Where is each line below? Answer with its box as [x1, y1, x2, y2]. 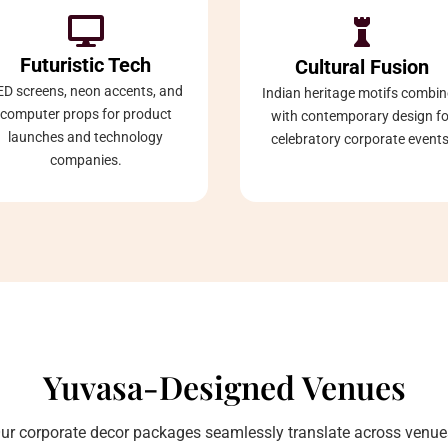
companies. [49, 151, 122, 168]
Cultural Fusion [295, 54, 430, 79]
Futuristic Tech [20, 52, 152, 77]
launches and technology [8, 128, 164, 145]
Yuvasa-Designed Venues [42, 364, 406, 408]
